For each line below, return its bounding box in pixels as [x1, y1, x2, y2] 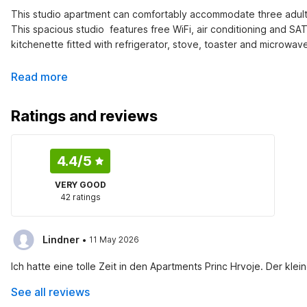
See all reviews [11, 285, 90, 299]
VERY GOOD [54, 180, 106, 190]
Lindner [42, 234, 79, 245]
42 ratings [60, 192, 101, 202]
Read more [11, 70, 68, 84]
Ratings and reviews [11, 107, 158, 125]
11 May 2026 [89, 234, 139, 245]
